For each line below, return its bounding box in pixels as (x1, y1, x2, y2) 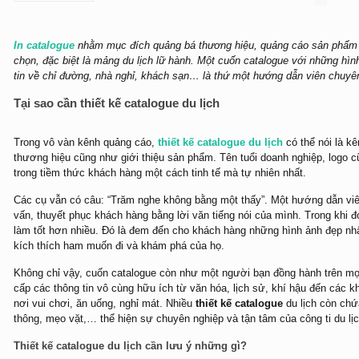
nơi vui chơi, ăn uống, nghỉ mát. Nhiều (13, 297, 196, 309)
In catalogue (13, 39, 75, 51)
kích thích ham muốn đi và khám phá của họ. (13, 240, 224, 252)
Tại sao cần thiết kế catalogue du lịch (13, 96, 220, 110)
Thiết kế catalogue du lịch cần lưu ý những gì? (13, 340, 247, 352)
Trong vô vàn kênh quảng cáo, (13, 136, 158, 148)
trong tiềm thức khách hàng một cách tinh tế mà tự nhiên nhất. (13, 167, 306, 179)
